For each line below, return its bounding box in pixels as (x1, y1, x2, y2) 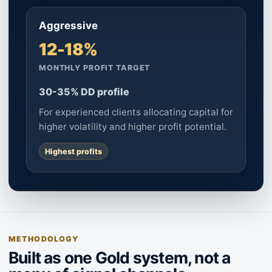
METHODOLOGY (8, 234, 80, 243)
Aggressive (39, 19, 98, 32)
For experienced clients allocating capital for (39, 106, 233, 118)
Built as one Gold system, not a (8, 248, 231, 267)
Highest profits (45, 146, 102, 156)
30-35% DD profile (39, 86, 129, 98)
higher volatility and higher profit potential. (39, 121, 226, 132)
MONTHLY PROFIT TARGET (39, 63, 151, 72)
